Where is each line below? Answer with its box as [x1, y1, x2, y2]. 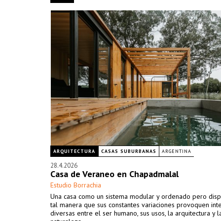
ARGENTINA [162, 148, 191, 154]
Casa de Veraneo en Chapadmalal [50, 168, 179, 180]
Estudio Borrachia [50, 181, 101, 189]
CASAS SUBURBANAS [101, 148, 156, 154]
